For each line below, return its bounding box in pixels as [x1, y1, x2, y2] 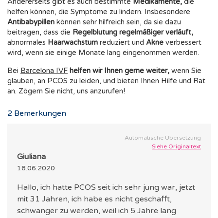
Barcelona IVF [20, 66, 68, 75]
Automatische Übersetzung [125, 134, 201, 142]
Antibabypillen [7, 18, 54, 27]
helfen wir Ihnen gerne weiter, [70, 66, 169, 75]
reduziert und [98, 38, 146, 47]
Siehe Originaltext [152, 143, 201, 150]
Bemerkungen [12, 109, 66, 119]
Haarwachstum [48, 38, 98, 47]
